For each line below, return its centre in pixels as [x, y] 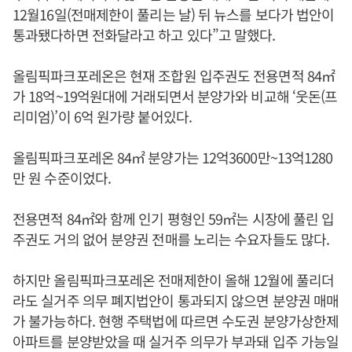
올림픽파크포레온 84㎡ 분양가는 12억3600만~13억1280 [173, 157]
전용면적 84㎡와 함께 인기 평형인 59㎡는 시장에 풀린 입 [174, 218]
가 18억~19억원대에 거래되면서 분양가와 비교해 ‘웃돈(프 [175, 96]
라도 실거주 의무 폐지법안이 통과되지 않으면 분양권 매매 [176, 300]
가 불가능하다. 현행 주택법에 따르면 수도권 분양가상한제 [176, 321]
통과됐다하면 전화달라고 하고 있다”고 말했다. [144, 35]
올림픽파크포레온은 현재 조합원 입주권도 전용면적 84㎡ [174, 75]
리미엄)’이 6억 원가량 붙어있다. [102, 116]
